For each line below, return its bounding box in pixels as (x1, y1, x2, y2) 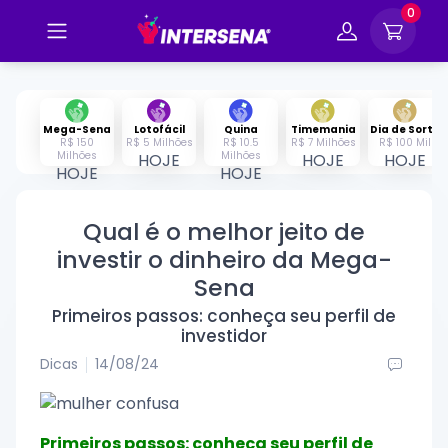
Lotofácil (133, 121, 185, 137)
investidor (181, 324, 267, 348)
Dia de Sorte (370, 121, 440, 137)
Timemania (290, 121, 356, 137)
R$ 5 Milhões (125, 134, 193, 150)
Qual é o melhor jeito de (83, 215, 365, 248)
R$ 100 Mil (379, 134, 431, 150)
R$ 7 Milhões (290, 134, 356, 150)
